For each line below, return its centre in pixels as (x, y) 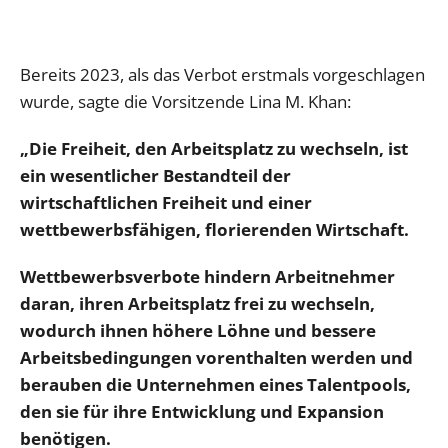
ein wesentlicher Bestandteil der (155, 175)
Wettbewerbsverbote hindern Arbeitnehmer (207, 276)
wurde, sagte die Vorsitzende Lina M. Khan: (185, 101)
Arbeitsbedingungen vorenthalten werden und (216, 357)
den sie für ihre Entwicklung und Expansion (202, 411)
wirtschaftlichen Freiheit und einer (166, 202)
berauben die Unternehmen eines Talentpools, (215, 384)
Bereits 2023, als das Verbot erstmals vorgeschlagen (222, 74)
